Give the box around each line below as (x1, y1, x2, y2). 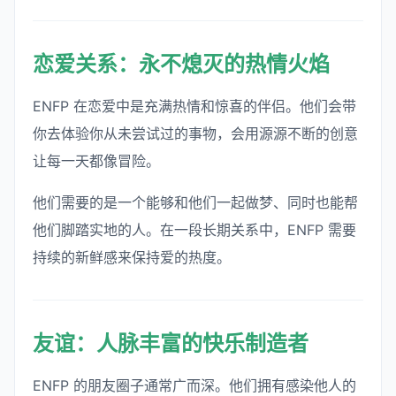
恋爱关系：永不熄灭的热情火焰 (33, 50, 330, 77)
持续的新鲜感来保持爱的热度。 (33, 247, 231, 266)
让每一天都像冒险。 (33, 151, 160, 170)
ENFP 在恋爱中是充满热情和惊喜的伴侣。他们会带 (33, 96, 356, 115)
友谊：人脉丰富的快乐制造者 (33, 330, 308, 356)
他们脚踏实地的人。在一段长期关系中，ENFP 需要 (33, 220, 356, 239)
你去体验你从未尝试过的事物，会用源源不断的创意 (33, 124, 358, 142)
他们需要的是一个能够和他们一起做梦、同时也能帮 (33, 193, 358, 211)
